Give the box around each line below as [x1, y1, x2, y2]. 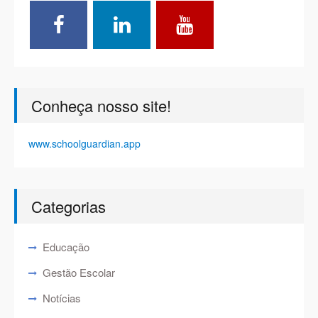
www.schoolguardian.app [28, 136, 141, 150]
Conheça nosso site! [31, 94, 172, 116]
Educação [43, 238, 90, 254]
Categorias [31, 194, 106, 217]
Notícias [43, 290, 82, 305]
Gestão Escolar [43, 264, 116, 280]
